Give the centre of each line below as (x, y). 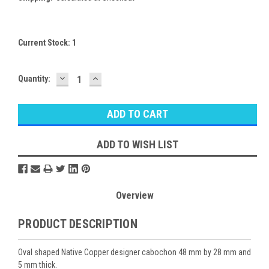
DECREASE (83, 77)
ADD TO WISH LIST (138, 144)
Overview (134, 195)
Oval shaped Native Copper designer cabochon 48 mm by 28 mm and (134, 252)
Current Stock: (45, 42)
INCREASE (116, 77)
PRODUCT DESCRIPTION (78, 224)
